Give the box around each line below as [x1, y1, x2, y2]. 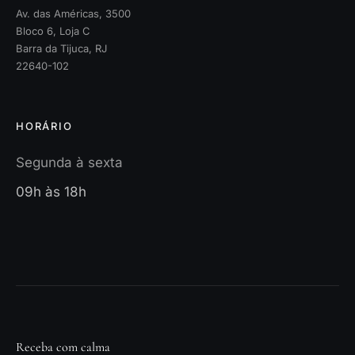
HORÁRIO [16, 119, 73, 132]
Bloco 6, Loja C [16, 25, 90, 38]
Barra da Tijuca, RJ [16, 42, 107, 55]
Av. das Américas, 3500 [16, 7, 131, 21]
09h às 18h [16, 183, 86, 200]
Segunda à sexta [16, 154, 123, 170]
